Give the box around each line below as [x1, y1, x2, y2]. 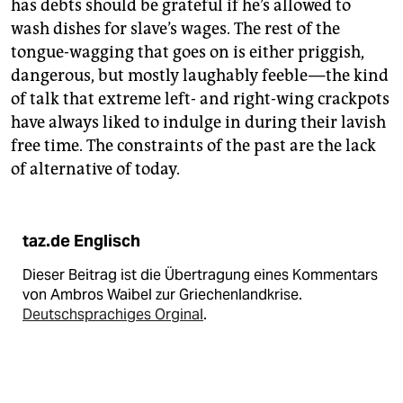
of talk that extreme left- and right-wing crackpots [11, 89, 390, 110]
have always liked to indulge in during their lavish [11, 112, 386, 133]
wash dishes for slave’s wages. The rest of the [11, 19, 340, 40]
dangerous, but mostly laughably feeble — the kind [11, 66, 389, 86]
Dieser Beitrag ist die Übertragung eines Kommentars [22, 265, 378, 285]
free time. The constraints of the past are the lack [11, 136, 376, 157]
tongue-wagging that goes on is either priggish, [11, 42, 364, 63]
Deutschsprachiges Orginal [22, 305, 203, 325]
